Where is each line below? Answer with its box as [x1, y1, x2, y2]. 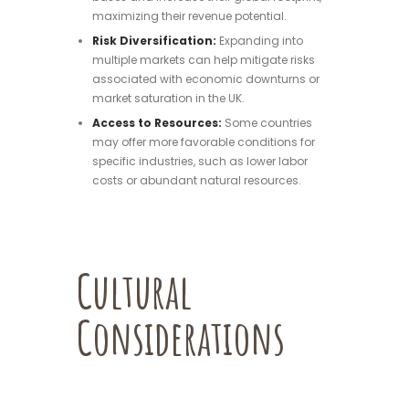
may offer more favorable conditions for [91, 134, 315, 151]
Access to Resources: [91, 115, 222, 131]
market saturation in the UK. [91, 90, 245, 107]
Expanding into [215, 33, 303, 49]
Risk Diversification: [91, 33, 216, 49]
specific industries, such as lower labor [91, 153, 308, 170]
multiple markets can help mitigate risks [91, 52, 315, 68]
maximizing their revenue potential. [91, 8, 287, 25]
